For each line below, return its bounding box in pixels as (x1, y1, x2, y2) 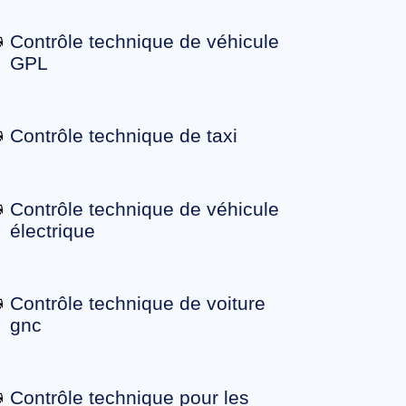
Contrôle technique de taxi (9, 125, 237, 147)
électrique (9, 220, 95, 242)
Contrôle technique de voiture (9, 293, 266, 314)
